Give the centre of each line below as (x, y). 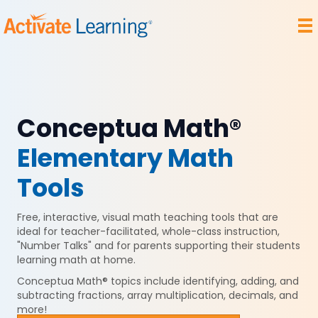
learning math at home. (76, 260)
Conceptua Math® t (66, 281)
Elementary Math (125, 158)
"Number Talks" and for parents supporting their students (159, 246)
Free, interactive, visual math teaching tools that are (148, 217)
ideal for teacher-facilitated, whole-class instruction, (148, 231)
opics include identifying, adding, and (207, 281)
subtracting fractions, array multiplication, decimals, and (158, 295)
